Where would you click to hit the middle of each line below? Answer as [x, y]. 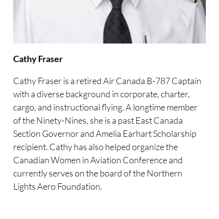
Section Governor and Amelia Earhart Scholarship [105, 134]
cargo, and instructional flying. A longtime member [105, 107]
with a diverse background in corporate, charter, [101, 94]
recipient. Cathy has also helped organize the [95, 147]
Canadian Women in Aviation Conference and [98, 160]
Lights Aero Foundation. [57, 186]
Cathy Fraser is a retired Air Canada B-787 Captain [107, 81]
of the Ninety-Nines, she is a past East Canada [98, 120]
